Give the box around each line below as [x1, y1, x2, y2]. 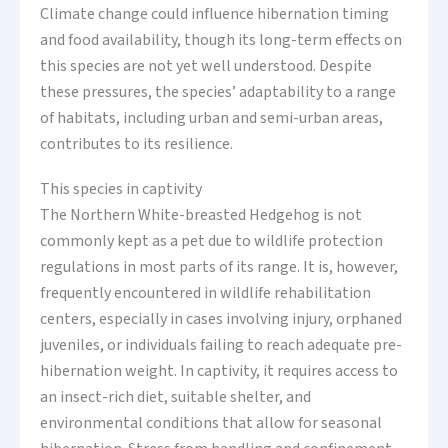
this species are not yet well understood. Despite [40, 55, 372, 78]
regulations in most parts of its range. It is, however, [40, 256, 398, 279]
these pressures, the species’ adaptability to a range [40, 81, 396, 104]
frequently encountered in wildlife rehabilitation [40, 282, 371, 305]
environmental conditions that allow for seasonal [40, 412, 382, 435]
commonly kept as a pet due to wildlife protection [40, 230, 383, 253]
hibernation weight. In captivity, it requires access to [40, 360, 398, 383]
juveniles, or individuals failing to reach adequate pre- [40, 334, 402, 357]
